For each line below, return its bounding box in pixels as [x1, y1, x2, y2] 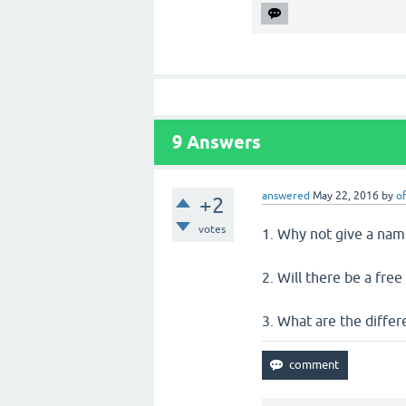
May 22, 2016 [313, 188, 380, 202]
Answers [182, 130, 261, 153]
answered [262, 188, 311, 202]
